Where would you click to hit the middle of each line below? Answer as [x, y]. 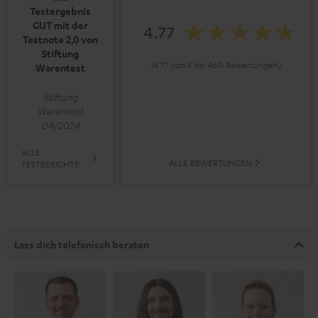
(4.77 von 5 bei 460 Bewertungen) [216, 64]
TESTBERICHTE [50, 164]
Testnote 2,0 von [60, 39]
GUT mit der [60, 25]
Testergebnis [60, 11]
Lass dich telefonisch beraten [82, 244]
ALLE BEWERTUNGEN [210, 162]
